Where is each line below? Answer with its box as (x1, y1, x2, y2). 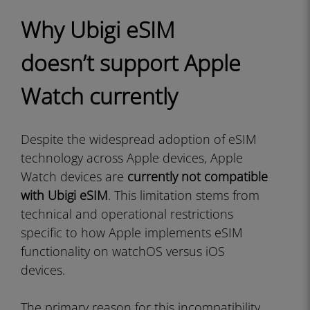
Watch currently (21, 81, 178, 111)
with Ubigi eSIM (21, 187, 108, 203)
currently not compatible (127, 168, 268, 185)
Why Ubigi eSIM (21, 15, 175, 44)
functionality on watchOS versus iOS (21, 243, 225, 259)
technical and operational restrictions (21, 206, 233, 222)
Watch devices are (21, 168, 127, 185)
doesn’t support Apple (21, 48, 241, 77)
